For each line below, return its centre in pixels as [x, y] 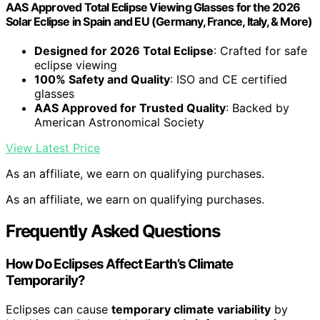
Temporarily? [45, 281]
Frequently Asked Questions [113, 231]
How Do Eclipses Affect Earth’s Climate [120, 264]
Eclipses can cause [59, 309]
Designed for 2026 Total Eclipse [124, 51]
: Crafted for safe [260, 51]
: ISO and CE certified [229, 80]
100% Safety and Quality [102, 80]
